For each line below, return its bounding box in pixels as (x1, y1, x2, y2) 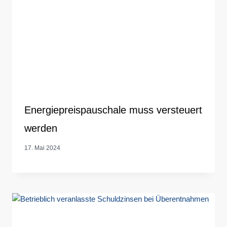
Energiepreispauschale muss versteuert (24, 104, 202, 116)
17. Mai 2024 (24, 144, 60, 152)
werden (24, 122, 57, 134)
